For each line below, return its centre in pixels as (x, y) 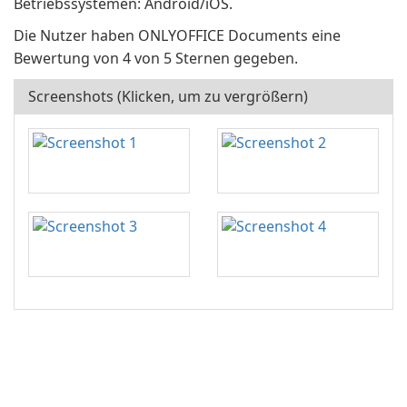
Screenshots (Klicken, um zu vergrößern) (168, 96)
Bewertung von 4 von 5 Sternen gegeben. (156, 58)
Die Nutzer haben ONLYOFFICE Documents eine (177, 35)
